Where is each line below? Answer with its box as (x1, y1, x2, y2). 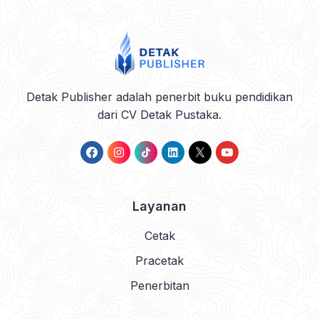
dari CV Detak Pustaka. (98, 108, 221, 122)
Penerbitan (130, 278, 189, 293)
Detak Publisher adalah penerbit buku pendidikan (26, 90, 293, 105)
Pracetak (135, 253, 184, 268)
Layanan (132, 199, 187, 214)
